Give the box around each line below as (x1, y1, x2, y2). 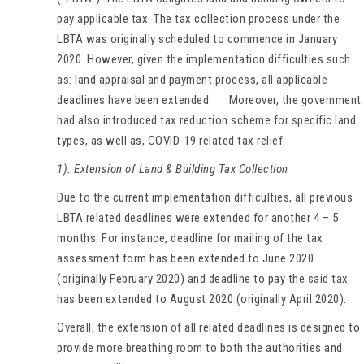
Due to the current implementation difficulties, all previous (57, 189, 353, 205)
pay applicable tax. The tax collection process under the (57, 11, 340, 26)
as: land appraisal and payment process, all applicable (57, 71, 327, 87)
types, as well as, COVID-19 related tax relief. (57, 132, 286, 148)
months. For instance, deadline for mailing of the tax (57, 230, 323, 245)
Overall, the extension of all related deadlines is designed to (57, 319, 360, 335)
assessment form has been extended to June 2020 (57, 250, 314, 266)
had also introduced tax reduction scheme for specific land (57, 112, 356, 128)
